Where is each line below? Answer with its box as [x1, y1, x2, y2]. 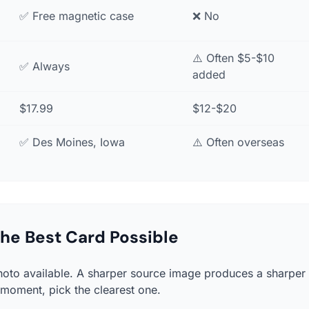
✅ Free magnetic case [19, 9, 134, 23]
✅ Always [19, 59, 70, 73]
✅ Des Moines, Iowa [19, 135, 125, 149]
